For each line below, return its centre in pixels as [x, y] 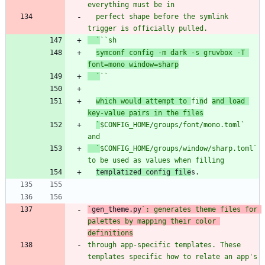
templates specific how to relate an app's [172, 256]
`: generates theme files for [199, 209]
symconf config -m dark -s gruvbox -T [170, 52]
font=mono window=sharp [133, 64]
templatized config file [143, 172]
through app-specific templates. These [164, 245]
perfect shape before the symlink [92, 16]
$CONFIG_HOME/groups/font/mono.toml [170, 125]
